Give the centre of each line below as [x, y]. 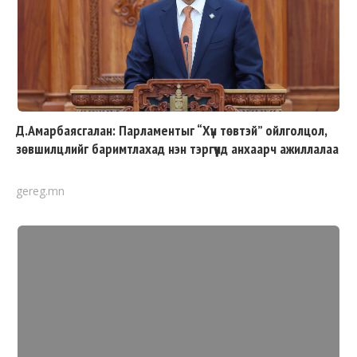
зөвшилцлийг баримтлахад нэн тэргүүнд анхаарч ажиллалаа [177, 148]
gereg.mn [40, 190]
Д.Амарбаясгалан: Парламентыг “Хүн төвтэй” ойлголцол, [171, 130]
